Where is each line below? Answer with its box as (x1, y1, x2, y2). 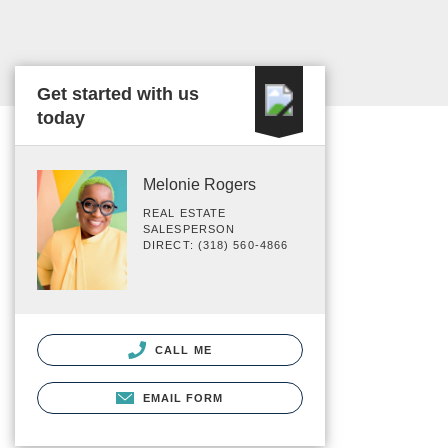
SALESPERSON (143, 223, 236, 235)
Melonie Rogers (143, 176, 256, 193)
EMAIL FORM (142, 391, 224, 404)
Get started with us (37, 84, 199, 104)
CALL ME (151, 343, 212, 356)
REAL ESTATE (143, 207, 227, 219)
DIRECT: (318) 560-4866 (143, 239, 289, 251)
